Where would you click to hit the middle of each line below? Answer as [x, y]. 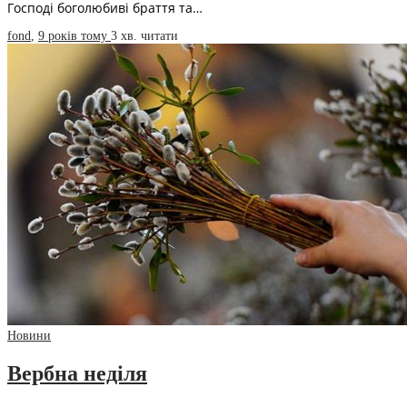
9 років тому [74, 35]
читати [159, 35]
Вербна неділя [77, 373]
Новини [29, 335]
